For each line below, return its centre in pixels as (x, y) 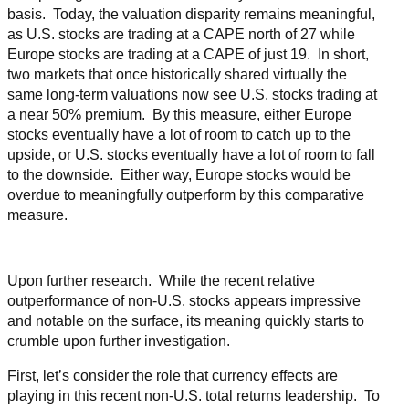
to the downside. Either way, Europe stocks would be (179, 175)
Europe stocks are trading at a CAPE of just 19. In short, (188, 55)
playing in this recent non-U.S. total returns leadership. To (194, 396)
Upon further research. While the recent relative (161, 281)
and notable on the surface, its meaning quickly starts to (186, 321)
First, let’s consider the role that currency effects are (173, 376)
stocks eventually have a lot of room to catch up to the (179, 135)
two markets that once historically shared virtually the (177, 75)
